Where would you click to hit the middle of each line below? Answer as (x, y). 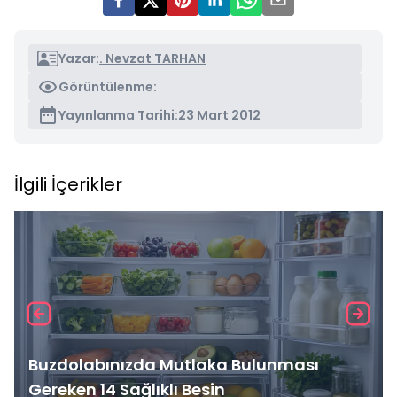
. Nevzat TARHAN (152, 58)
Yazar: (79, 58)
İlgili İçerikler (68, 184)
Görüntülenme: (108, 87)
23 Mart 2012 (219, 115)
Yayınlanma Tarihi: (118, 115)
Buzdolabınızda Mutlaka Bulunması (174, 365)
